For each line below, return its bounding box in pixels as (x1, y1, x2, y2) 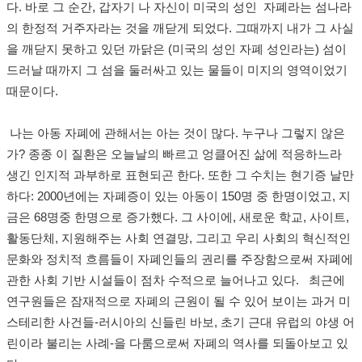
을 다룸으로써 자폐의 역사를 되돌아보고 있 (114, 337, 348, 351)
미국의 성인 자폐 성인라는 (172, 43, 315, 57)
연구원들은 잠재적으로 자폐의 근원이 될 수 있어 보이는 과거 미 (6, 295, 351, 309)
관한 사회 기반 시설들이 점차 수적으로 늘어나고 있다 (6, 274, 296, 288)
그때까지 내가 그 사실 (235, 22, 354, 36)
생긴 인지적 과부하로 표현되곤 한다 (6, 169, 201, 183)
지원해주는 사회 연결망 (61, 232, 189, 246)
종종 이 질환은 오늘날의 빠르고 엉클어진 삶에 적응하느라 (28, 148, 342, 162)
